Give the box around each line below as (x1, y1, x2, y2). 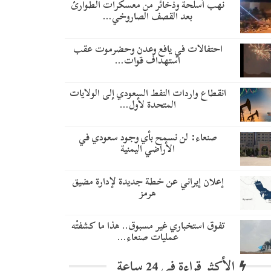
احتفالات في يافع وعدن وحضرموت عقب (73, 39, 223, 59)
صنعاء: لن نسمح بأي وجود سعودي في (78, 128, 217, 148)
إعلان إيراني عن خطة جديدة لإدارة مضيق (71, 172, 224, 192)
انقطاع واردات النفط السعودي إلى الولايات (69, 83, 226, 103)
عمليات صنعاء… (117, 227, 178, 247)
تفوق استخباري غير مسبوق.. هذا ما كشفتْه (71, 216, 224, 236)
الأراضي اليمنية (120, 139, 175, 159)
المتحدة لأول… (119, 95, 176, 115)
